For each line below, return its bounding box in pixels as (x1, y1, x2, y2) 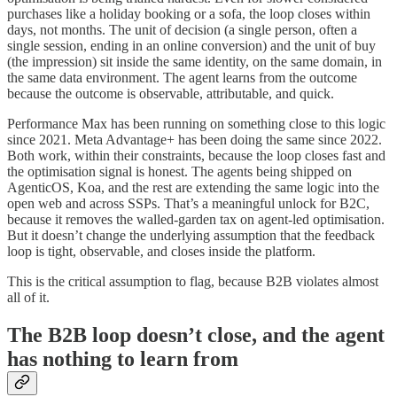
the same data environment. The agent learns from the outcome (7, 69, 357, 85)
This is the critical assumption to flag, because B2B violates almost (7, 273, 378, 289)
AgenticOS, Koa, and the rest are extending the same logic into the (7, 179, 379, 195)
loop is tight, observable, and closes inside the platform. (7, 243, 315, 259)
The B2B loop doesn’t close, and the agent (7, 323, 385, 346)
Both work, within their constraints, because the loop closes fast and (7, 147, 385, 163)
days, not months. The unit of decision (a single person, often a (7, 21, 357, 37)
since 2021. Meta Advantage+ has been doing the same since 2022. (7, 131, 382, 147)
